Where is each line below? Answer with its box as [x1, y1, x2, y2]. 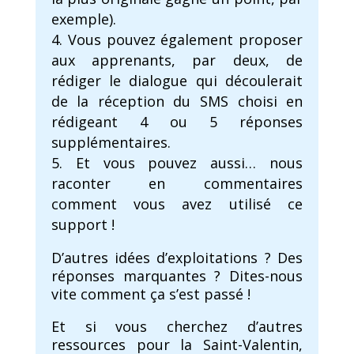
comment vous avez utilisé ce [51, 194, 303, 214]
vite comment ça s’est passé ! [51, 284, 250, 304]
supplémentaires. [51, 133, 171, 153]
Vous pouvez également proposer [67, 30, 303, 50]
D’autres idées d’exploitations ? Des [51, 248, 303, 268]
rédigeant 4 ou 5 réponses [51, 112, 303, 132]
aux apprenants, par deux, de [51, 51, 303, 70]
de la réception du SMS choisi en [51, 92, 303, 111]
